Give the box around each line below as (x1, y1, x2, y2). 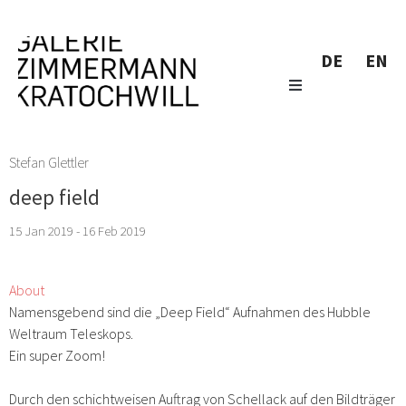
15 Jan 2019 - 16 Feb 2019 (9, 221, 146, 239)
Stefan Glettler (9, 152, 89, 171)
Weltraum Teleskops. (9, 324, 133, 343)
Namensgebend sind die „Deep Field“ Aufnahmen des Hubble (9, 302, 371, 321)
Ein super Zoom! (9, 345, 105, 364)
